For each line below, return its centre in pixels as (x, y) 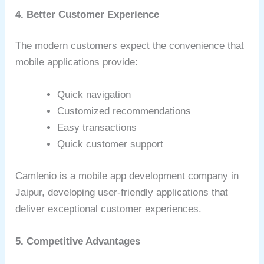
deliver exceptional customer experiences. (109, 209)
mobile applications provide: (77, 62)
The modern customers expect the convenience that (130, 46)
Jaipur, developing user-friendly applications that (122, 192)
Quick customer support (110, 144)
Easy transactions (97, 128)
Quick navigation (94, 95)
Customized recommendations (124, 111)
